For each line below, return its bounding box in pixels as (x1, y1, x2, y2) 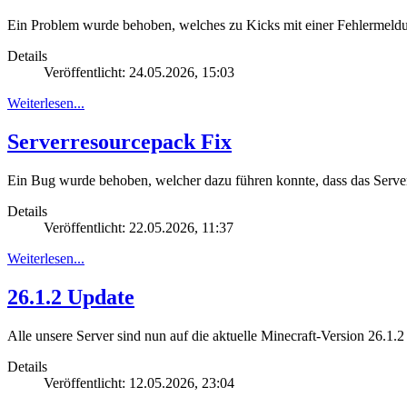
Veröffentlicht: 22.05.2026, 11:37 (44, 220, 233, 236)
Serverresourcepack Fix (7, 130, 232, 154)
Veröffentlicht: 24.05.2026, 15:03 (44, 65, 234, 81)
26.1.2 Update (7, 285, 134, 310)
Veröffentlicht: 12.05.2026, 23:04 (44, 374, 234, 391)
